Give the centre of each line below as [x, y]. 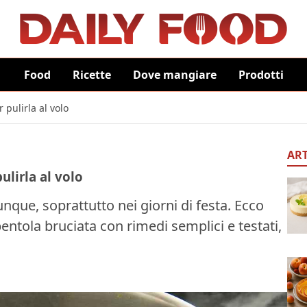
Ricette [91, 75]
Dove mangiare [174, 75]
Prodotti [261, 75]
